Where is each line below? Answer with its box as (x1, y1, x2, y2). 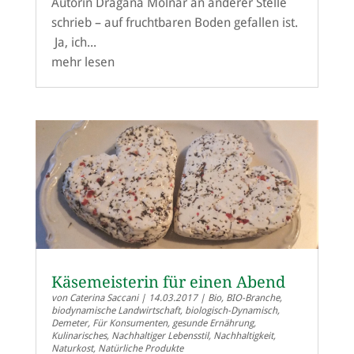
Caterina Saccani (69, 292, 138, 304)
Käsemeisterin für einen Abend (51, 273, 285, 292)
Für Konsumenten (92, 318, 168, 330)
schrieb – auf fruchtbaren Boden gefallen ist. (51, 14, 298, 30)
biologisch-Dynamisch (184, 305, 277, 317)
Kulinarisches (51, 330, 107, 342)
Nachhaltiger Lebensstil (111, 330, 209, 342)
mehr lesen (51, 54, 115, 70)
